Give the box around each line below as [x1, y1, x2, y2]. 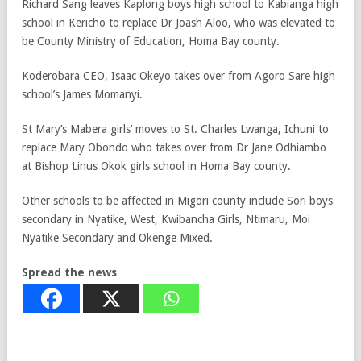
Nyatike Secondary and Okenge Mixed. [22, 231, 216, 244]
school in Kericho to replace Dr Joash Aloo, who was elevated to [22, 16, 335, 29]
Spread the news [22, 266, 117, 279]
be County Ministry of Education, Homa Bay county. [22, 35, 280, 48]
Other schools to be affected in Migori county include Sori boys [22, 194, 333, 207]
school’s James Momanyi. [22, 88, 143, 101]
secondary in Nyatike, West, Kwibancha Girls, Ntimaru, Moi [22, 213, 310, 226]
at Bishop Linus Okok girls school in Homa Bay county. [22, 160, 291, 172]
